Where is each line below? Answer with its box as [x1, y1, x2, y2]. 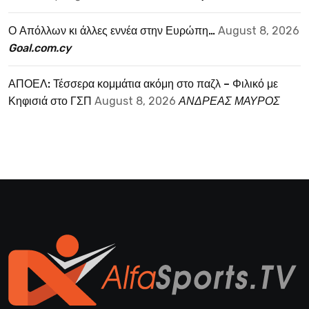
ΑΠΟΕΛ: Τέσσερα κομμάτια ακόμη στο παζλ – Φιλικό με [8, 77, 278, 90]
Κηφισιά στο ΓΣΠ [8, 94, 92, 108]
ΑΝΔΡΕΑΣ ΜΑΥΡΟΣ [179, 94, 280, 108]
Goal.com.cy [8, 41, 71, 54]
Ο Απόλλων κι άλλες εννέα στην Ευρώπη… [8, 23, 215, 37]
